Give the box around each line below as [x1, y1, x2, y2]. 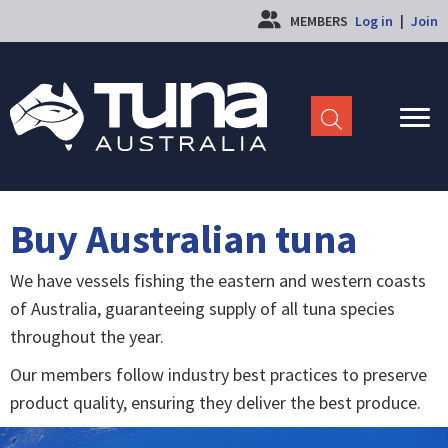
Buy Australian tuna [10, 213, 357, 264]
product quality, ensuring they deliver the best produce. [10, 390, 421, 414]
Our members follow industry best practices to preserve [10, 362, 427, 386]
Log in [355, 12, 393, 30]
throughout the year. [10, 324, 164, 348]
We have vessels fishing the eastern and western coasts [10, 268, 426, 292]
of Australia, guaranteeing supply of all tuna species [10, 296, 395, 320]
